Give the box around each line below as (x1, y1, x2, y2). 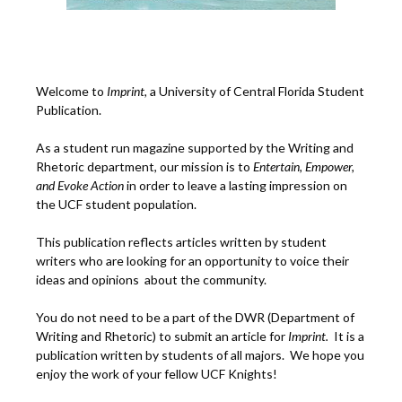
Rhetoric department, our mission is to (36, 158, 253, 174)
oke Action (70, 177, 124, 193)
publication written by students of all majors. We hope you (36, 346, 364, 363)
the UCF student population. (36, 196, 197, 212)
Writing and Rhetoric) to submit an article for (36, 328, 288, 344)
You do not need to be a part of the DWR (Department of (36, 309, 354, 325)
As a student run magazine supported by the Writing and (36, 139, 354, 155)
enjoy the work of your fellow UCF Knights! (36, 365, 277, 381)
